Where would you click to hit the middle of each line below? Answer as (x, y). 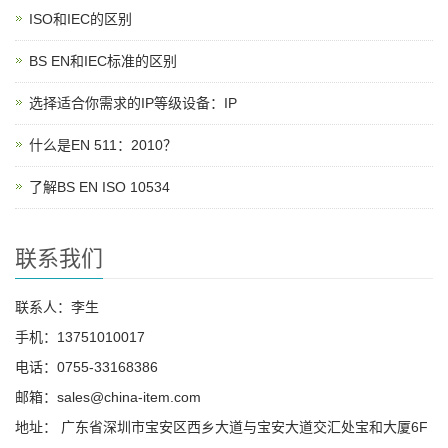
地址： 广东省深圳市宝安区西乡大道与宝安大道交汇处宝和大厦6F (221, 427)
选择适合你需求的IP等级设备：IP (133, 103)
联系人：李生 (57, 307)
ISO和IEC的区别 (80, 19)
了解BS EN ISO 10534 (99, 187)
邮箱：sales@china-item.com (108, 397)
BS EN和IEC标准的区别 (103, 61)
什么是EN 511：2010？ (103, 145)
